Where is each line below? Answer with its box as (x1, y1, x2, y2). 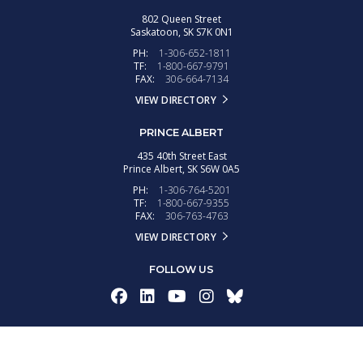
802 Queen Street (142, 12, 221, 26)
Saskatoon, (130, 25, 183, 39)
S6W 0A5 (198, 162, 240, 176)
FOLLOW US (149, 263, 214, 275)
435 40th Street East (136, 149, 227, 163)
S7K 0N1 (193, 25, 233, 39)
